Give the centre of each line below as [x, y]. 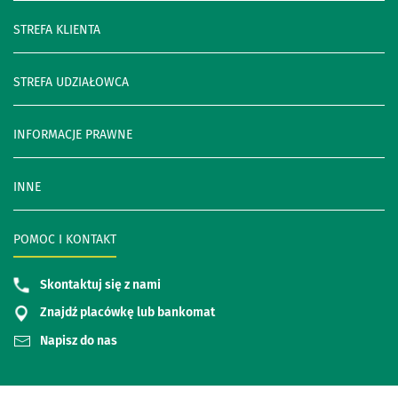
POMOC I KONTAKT [65, 239]
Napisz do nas [79, 340]
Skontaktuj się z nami [100, 285]
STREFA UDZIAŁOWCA [71, 82]
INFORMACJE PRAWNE [73, 134]
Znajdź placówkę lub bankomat [127, 313]
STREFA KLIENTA [57, 29]
